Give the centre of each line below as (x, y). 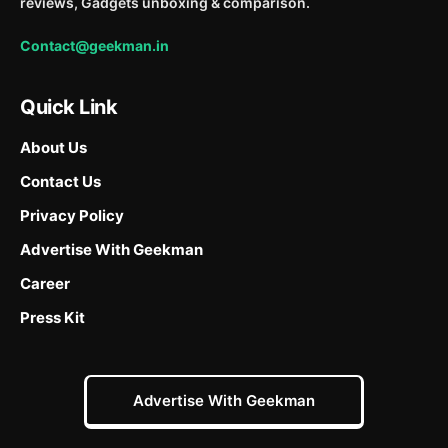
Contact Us (60, 182)
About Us (53, 148)
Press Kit (52, 318)
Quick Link (68, 107)
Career (45, 284)
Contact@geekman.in (94, 46)
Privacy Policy (72, 216)
